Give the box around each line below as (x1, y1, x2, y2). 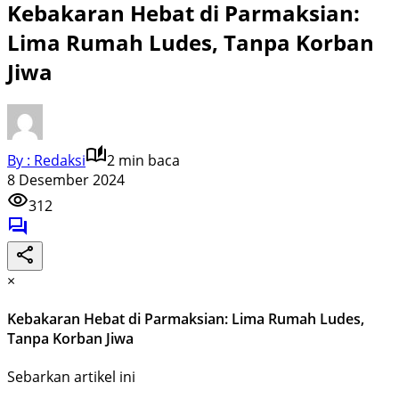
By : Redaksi (7, 150, 85, 170)
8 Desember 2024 (7, 169, 125, 190)
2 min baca (107, 150, 180, 170)
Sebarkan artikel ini (7, 367, 135, 387)
